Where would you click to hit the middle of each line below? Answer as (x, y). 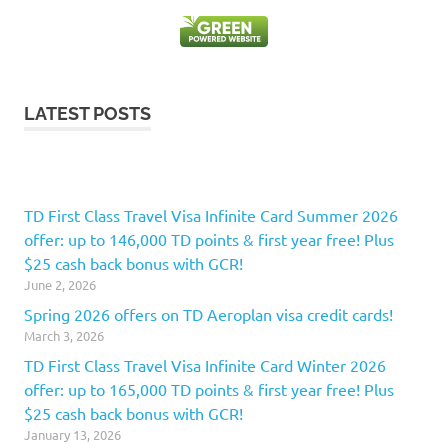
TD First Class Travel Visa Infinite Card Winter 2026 (205, 365)
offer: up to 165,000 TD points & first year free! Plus (209, 389)
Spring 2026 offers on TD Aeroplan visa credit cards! (208, 314)
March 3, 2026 (64, 336)
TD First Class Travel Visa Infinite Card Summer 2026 (211, 215)
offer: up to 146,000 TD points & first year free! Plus (209, 239)
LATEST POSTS (87, 114)
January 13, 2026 (72, 435)
